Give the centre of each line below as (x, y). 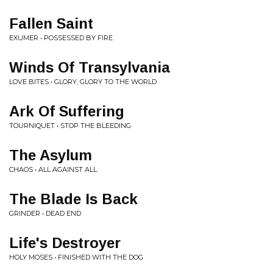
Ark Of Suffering (67, 111)
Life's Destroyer (65, 243)
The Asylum (51, 155)
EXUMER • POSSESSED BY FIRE (61, 38)
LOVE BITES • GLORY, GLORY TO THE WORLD (83, 82)
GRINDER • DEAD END (45, 213)
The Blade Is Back (73, 199)
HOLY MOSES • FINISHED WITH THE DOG (76, 257)
